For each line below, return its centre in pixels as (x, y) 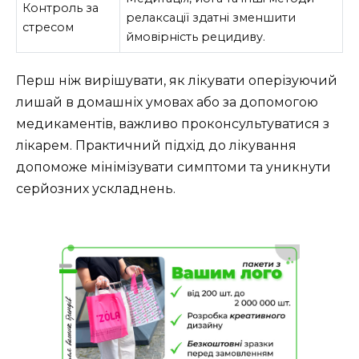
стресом (48, 27)
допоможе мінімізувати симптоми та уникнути (173, 167)
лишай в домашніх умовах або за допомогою (167, 103)
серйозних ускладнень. (96, 189)
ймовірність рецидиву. (196, 36)
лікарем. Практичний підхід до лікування (156, 146)
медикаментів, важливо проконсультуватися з (173, 124)
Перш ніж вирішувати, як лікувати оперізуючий (177, 81)
